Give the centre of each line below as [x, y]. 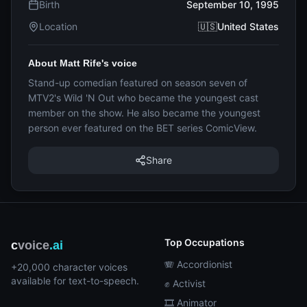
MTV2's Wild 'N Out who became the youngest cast [143, 98]
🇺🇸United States [238, 26]
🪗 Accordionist [198, 264]
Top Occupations [205, 242]
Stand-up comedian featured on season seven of [138, 83]
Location [58, 26]
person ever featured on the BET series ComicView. [143, 128]
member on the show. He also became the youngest [144, 113]
